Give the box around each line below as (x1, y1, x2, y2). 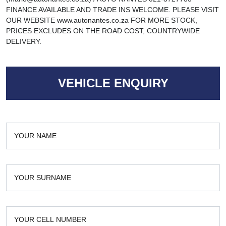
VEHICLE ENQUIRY (58, 76, 168, 90)
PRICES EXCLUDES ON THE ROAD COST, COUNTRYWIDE (6, 27, 200, 35)
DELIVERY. (6, 37, 41, 45)
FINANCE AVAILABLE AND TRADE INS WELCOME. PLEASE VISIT (6, 6, 219, 14)
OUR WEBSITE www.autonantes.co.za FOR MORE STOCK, (6, 16, 197, 24)
